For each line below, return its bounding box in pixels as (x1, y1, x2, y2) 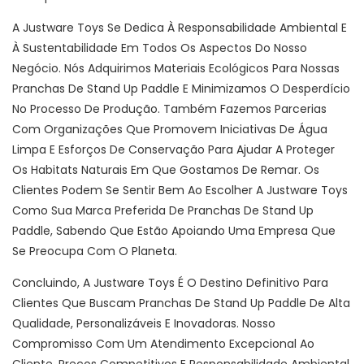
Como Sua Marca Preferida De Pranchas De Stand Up (12, 202, 314, 219)
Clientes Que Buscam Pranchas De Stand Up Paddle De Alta (12, 295, 350, 312)
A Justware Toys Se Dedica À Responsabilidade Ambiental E (12, 19, 347, 37)
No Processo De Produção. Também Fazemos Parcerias (12, 101, 327, 118)
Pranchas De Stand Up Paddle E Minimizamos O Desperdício (12, 80, 350, 97)
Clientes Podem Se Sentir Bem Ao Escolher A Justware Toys (12, 182, 348, 199)
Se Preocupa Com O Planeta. (12, 243, 177, 260)
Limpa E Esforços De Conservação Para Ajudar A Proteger (12, 141, 335, 158)
